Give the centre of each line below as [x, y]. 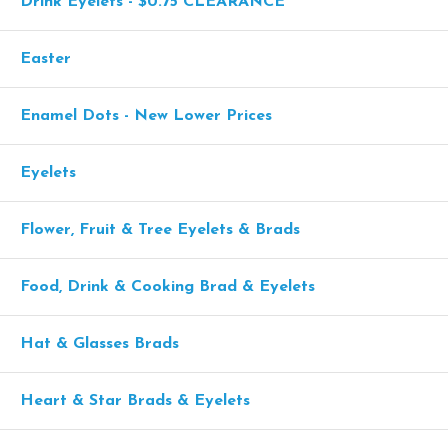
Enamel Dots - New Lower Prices [146, 116]
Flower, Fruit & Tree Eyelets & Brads [160, 230]
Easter [45, 59]
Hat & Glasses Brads [99, 344]
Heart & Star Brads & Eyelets [135, 401]
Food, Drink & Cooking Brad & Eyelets [167, 287]
